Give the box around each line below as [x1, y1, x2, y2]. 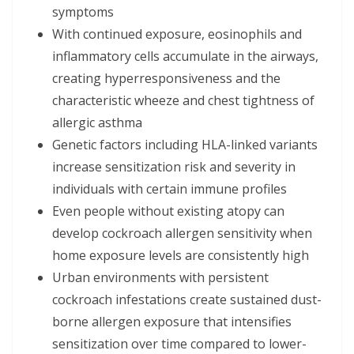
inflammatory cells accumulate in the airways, [52, 47, 318, 65]
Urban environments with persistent [52, 268, 269, 286]
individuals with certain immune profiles [52, 179, 287, 198]
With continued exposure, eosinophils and [52, 24, 302, 43]
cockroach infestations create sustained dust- [52, 290, 322, 308]
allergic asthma [52, 113, 142, 131]
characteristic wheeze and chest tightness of [52, 91, 314, 109]
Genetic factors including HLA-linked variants [52, 135, 318, 153]
